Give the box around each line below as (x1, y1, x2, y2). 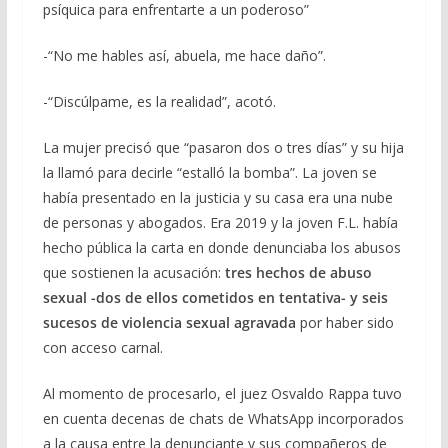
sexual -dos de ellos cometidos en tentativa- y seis (42, 287, 388, 307)
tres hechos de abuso (220, 262, 372, 282)
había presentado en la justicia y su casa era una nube (42, 187, 393, 207)
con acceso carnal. (42, 337, 163, 357)
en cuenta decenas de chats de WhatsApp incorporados (42, 408, 404, 428)
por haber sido (299, 312, 394, 332)
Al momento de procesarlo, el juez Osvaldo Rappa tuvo (42, 383, 402, 403)
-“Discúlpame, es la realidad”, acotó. (42, 91, 276, 111)
